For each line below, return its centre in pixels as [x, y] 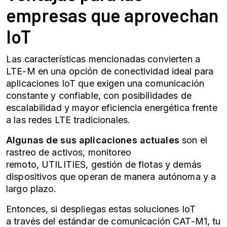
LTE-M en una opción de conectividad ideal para [110, 71]
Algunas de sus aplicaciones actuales [93, 140]
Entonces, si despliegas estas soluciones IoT [101, 209]
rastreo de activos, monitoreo [69, 152]
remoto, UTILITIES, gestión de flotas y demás [104, 164]
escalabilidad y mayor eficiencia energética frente [112, 108]
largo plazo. [31, 189]
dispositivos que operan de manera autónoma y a [111, 177]
